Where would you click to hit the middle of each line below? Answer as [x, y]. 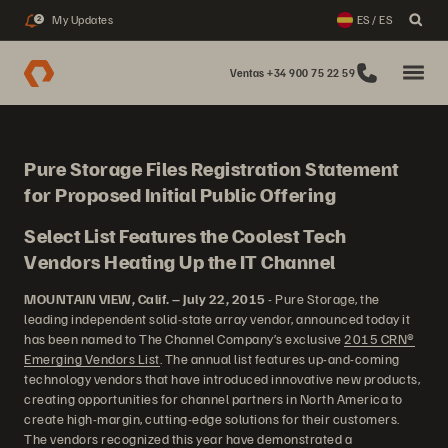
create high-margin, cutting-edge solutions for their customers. [212, 418]
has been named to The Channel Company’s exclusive [184, 338]
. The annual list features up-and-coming [279, 358]
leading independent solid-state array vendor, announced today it [217, 318]
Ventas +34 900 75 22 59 [292, 72]
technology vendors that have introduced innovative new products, [222, 378]
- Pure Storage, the [322, 298]
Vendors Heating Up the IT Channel [180, 261]
